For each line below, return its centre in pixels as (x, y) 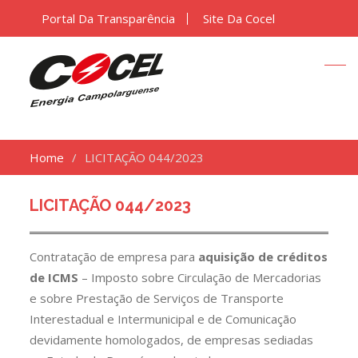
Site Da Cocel (239, 18)
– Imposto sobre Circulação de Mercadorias (202, 277)
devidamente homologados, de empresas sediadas (172, 340)
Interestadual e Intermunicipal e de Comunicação (163, 319)
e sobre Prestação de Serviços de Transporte (157, 298)
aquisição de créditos (263, 257)
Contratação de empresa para (114, 257)
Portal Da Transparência (109, 18)
